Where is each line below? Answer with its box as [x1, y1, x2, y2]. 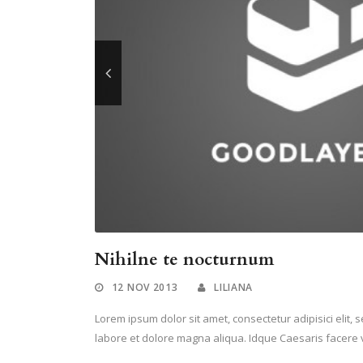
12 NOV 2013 [111, 280, 178, 295]
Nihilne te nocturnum [95, 248, 274, 272]
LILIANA [214, 280, 254, 295]
